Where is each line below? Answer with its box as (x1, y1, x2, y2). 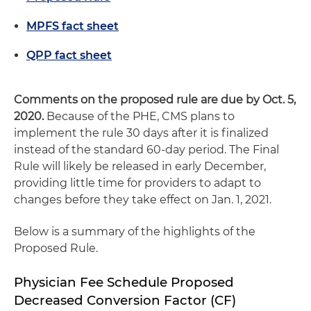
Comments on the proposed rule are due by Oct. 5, (14, 93, 296, 106)
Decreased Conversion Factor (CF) (14, 292, 236, 308)
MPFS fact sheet (26, 19, 119, 33)
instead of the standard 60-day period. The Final (14, 143, 279, 156)
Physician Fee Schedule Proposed (14, 274, 234, 290)
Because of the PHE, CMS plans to (47, 110, 235, 123)
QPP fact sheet (26, 49, 112, 62)
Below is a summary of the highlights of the (14, 225, 255, 238)
